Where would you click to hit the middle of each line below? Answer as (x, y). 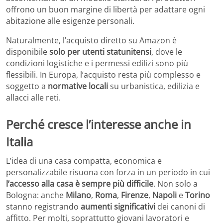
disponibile (28, 52)
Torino (198, 195)
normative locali (78, 86)
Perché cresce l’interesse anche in (99, 124)
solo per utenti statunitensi (100, 52)
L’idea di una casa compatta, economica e (84, 161)
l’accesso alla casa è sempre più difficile (80, 183)
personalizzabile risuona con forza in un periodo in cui (108, 172)
